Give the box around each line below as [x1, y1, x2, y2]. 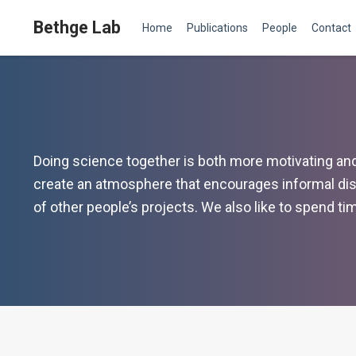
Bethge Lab [33, 17, 121, 37]
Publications [187, 21, 248, 34]
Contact [311, 21, 351, 34]
